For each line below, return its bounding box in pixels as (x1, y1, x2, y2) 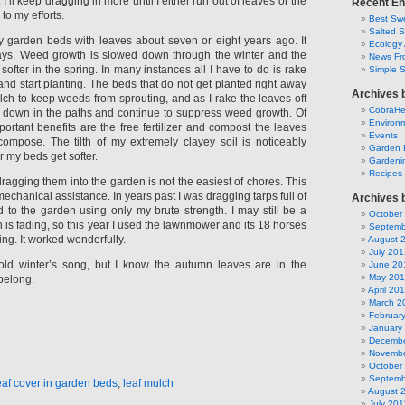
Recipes (369, 168, 402, 178)
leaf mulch (123, 376, 174, 390)
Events (369, 130, 398, 140)
